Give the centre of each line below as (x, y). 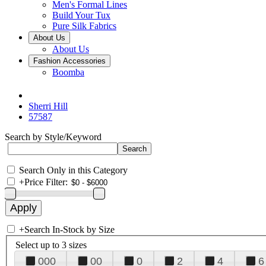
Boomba (68, 72)
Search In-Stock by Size (69, 229)
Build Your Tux (81, 15)
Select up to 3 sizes (51, 245)
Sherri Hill (48, 106)
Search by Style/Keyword (53, 137)
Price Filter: (46, 182)
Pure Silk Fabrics (84, 26)
